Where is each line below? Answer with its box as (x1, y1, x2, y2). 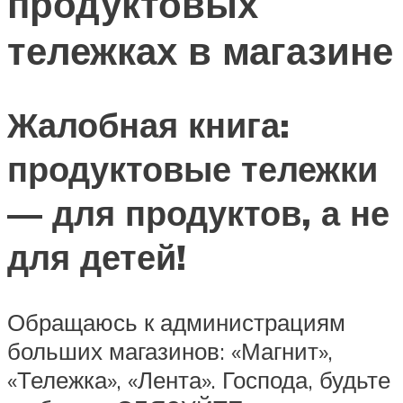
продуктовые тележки (7, 147, 378, 192)
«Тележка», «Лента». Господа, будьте (7, 364, 390, 394)
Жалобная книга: (7, 103, 290, 148)
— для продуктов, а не (7, 191, 390, 236)
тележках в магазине (7, 27, 393, 75)
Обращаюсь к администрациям (7, 307, 345, 336)
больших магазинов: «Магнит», (7, 336, 333, 365)
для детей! (7, 235, 186, 280)
